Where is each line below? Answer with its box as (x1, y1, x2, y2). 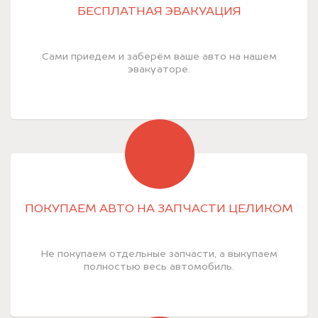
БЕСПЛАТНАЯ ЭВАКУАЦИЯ (77, 6, 241, 18)
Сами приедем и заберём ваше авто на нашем (41, 52, 277, 62)
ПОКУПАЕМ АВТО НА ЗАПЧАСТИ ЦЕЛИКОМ (25, 204, 293, 216)
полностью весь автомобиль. (84, 262, 234, 273)
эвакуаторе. (128, 65, 190, 75)
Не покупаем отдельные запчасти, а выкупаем (40, 249, 278, 260)
